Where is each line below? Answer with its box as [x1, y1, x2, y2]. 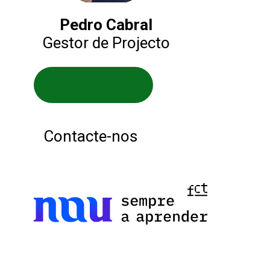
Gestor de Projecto [42, 34, 170, 52]
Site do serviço [43, 76, 143, 95]
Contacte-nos [43, 127, 137, 146]
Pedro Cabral [60, 16, 152, 34]
